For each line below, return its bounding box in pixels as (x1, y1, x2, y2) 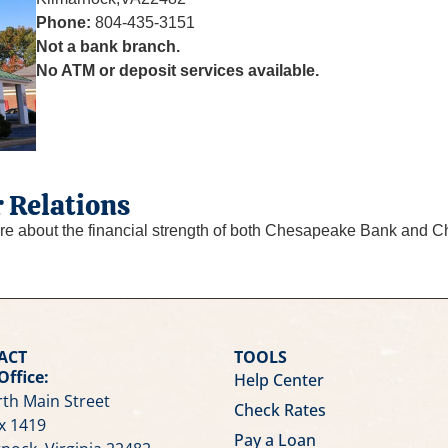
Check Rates (233, 398, 326, 421)
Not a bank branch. (35, 37, 180, 55)
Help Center (233, 368, 324, 391)
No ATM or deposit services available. (35, 61, 319, 79)
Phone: (35, 13, 91, 31)
